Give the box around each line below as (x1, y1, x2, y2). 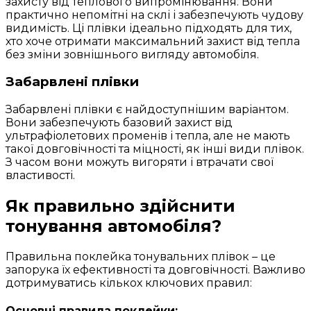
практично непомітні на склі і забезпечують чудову (6, 8, 303, 22)
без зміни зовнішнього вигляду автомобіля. (6, 47, 259, 61)
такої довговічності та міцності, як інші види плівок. (6, 142, 304, 155)
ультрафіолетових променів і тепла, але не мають (6, 128, 290, 142)
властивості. (6, 168, 75, 182)
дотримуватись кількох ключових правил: (6, 276, 252, 289)
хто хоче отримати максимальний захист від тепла (6, 34, 300, 48)
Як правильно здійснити (6, 195, 235, 216)
